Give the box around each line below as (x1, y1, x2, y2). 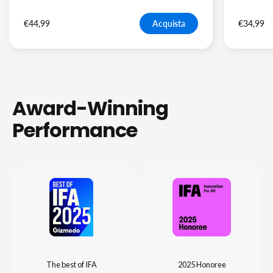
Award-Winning (12, 94, 169, 122)
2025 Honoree (177, 260, 226, 270)
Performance (12, 116, 138, 144)
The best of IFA (46, 260, 97, 270)
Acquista (152, 18, 186, 29)
